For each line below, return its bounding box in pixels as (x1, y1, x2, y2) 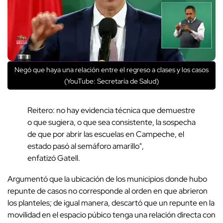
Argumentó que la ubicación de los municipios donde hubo (7, 173, 207, 184)
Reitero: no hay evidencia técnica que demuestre (27, 105, 195, 115)
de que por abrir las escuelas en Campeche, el (27, 128, 184, 139)
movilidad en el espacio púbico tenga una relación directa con (7, 209, 216, 220)
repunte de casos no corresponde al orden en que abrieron (7, 185, 208, 196)
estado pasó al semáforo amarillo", (27, 140, 144, 151)
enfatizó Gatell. (27, 152, 82, 163)
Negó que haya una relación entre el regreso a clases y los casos (14, 65, 209, 74)
